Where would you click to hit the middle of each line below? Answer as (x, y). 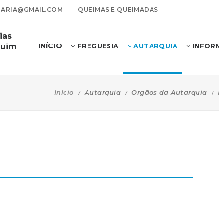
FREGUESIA (97, 46)
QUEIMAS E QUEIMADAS (118, 10)
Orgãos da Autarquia (169, 92)
